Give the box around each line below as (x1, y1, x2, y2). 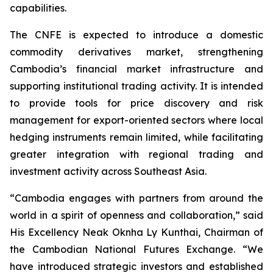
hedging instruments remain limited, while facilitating (10, 131, 263, 143)
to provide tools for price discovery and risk (10, 97, 263, 109)
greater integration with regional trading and (10, 148, 263, 160)
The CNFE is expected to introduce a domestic (10, 29, 263, 41)
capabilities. (10, 2, 66, 14)
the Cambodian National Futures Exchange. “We (10, 243, 263, 255)
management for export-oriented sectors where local (10, 114, 263, 126)
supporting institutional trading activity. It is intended (10, 80, 263, 92)
